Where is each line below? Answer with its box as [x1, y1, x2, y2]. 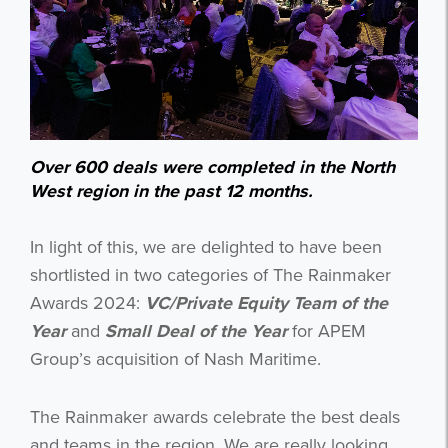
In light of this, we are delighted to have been [30, 235, 382, 258]
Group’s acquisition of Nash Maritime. [30, 347, 321, 370]
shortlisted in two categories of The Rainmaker [30, 263, 391, 286]
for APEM [287, 319, 366, 342]
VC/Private [145, 291, 232, 314]
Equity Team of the [237, 291, 388, 314]
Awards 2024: [30, 291, 145, 314]
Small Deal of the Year [105, 319, 287, 342]
